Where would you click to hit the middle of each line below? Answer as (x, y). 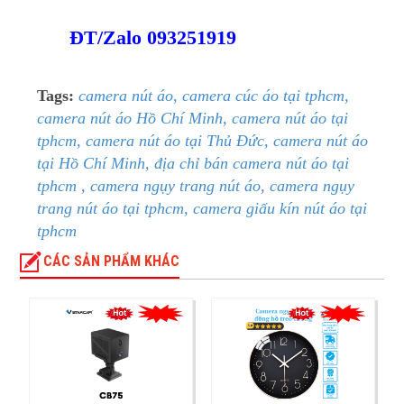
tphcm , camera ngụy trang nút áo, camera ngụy (195, 185)
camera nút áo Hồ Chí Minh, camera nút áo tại (192, 118)
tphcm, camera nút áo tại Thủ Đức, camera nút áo (202, 140)
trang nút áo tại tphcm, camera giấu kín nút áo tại (202, 208)
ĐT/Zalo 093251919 (136, 38)
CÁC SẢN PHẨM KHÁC (112, 261)
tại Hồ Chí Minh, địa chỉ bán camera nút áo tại (193, 163)
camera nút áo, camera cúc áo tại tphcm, (213, 95)
